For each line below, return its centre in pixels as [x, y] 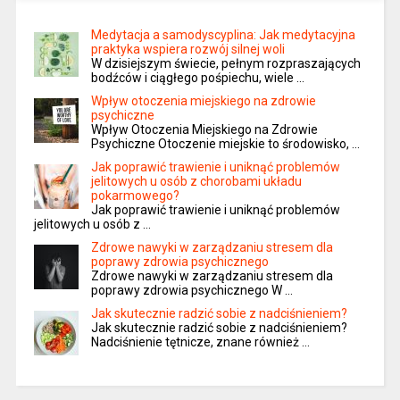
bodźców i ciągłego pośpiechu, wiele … [197, 78]
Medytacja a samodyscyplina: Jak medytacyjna [223, 35]
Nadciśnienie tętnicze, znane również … [200, 342]
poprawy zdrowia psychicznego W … [192, 291]
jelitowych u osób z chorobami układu [196, 182]
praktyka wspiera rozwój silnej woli [187, 50]
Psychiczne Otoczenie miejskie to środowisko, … [225, 144]
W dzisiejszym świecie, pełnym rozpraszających [225, 64]
